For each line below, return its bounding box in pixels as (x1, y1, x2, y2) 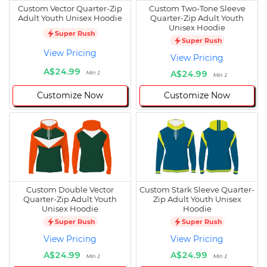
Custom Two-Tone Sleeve (148, 4, 246, 14)
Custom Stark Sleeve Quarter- (139, 185, 254, 195)
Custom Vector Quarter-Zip (18, 4, 122, 14)
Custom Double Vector (26, 185, 114, 195)
